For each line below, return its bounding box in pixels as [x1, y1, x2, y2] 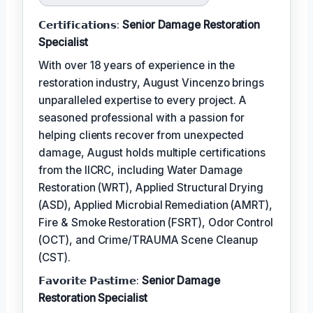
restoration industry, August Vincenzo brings [38, 75, 264, 89]
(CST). [38, 250, 71, 264]
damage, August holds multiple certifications [38, 145, 265, 159]
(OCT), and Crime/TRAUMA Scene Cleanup [38, 233, 258, 247]
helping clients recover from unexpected [38, 128, 245, 142]
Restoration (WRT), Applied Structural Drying [38, 180, 263, 194]
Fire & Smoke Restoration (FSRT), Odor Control [38, 215, 273, 229]
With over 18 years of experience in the [38, 58, 235, 72]
